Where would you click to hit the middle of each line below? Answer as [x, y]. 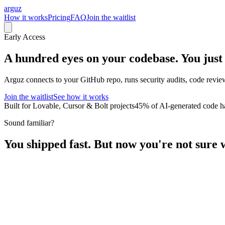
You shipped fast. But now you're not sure [111, 144]
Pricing [59, 17]
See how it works [81, 96]
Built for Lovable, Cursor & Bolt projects [69, 105]
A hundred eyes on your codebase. [91, 58]
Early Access [25, 37]
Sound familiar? [29, 123]
